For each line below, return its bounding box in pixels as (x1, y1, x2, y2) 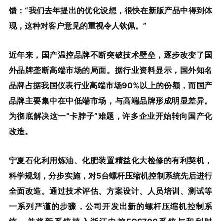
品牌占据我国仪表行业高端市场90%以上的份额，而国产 (8, 80, 213, 90)
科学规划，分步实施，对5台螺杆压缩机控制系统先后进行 (8, 170, 213, 181)
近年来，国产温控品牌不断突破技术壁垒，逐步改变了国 (8, 49, 213, 60)
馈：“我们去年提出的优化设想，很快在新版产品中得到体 (8, 5, 213, 16)
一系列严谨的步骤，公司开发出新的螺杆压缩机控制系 (8, 201, 213, 211)
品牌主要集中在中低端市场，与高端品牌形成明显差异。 (8, 95, 213, 106)
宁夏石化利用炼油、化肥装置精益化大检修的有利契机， (8, 155, 213, 165)
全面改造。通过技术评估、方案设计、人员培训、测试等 (8, 185, 213, 196)
